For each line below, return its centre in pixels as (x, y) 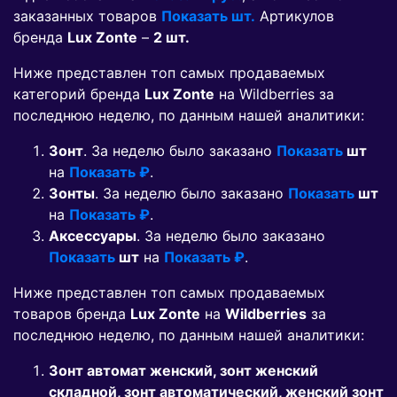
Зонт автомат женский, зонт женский (183, 371)
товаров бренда (72, 314)
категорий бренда (79, 94)
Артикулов (295, 16)
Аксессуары (93, 236)
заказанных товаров (87, 16)
